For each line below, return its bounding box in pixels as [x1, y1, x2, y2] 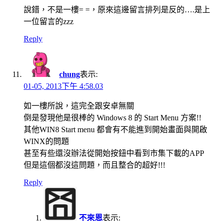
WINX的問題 [24, 137, 69, 146]
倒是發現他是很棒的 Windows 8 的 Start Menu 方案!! [24, 113, 201, 122]
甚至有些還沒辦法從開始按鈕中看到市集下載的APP [24, 148, 204, 157]
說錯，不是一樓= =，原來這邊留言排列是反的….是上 [24, 5, 210, 14]
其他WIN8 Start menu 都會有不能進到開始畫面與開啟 [24, 125, 207, 134]
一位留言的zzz [24, 17, 74, 26]
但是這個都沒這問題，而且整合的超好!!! [24, 160, 165, 169]
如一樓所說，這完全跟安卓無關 [24, 101, 134, 110]
